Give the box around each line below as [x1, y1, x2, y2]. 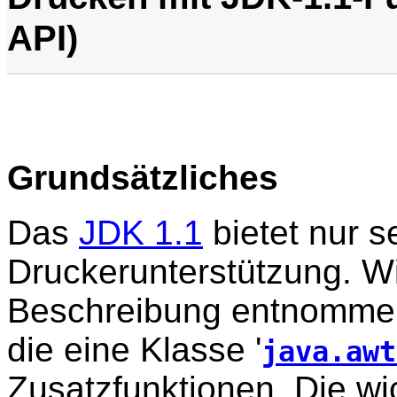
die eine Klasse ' [7, 331, 261, 370]
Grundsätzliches [7, 158, 278, 197]
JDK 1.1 [79, 214, 203, 253]
